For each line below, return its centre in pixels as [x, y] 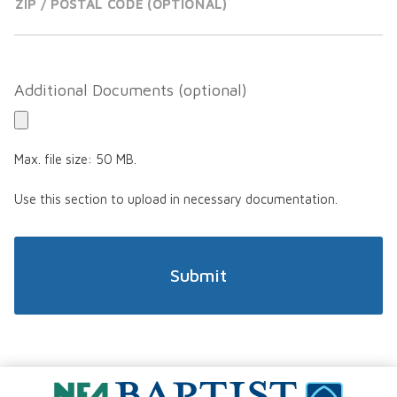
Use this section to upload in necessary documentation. [176, 199]
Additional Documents [94, 90]
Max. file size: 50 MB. [75, 160]
